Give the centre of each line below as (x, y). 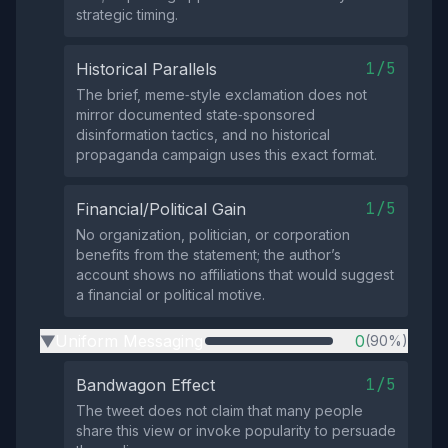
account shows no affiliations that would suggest (235, 274)
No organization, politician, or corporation (213, 234)
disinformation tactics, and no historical (203, 134)
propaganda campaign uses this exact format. (226, 154)
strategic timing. (127, 14)
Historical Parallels (146, 69)
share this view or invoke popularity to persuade (236, 430)
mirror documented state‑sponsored (195, 114)
